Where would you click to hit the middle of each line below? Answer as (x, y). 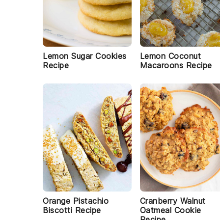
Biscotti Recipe (72, 210)
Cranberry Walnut (173, 201)
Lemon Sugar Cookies (85, 56)
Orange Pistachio (76, 201)
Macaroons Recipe (176, 65)
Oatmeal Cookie (170, 210)
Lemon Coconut (170, 56)
